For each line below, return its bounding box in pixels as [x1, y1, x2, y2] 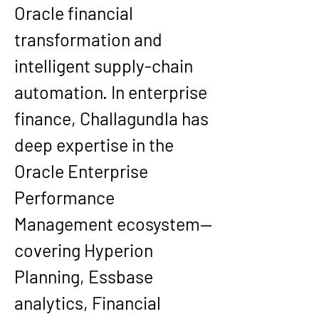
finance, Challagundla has [14, 108, 212, 129]
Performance [14, 187, 118, 208]
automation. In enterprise [14, 81, 211, 103]
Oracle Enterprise [14, 160, 152, 182]
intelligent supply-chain [14, 55, 197, 76]
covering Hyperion [14, 239, 157, 261]
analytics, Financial [14, 292, 164, 313]
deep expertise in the [14, 134, 177, 155]
